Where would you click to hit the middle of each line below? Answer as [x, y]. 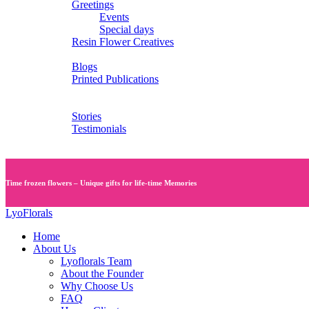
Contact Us [69, 141]
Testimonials [99, 129]
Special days [127, 29]
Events [114, 17]
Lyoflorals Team [96, 261]
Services [62, 91]
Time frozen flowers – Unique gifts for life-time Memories [101, 182]
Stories [87, 116]
